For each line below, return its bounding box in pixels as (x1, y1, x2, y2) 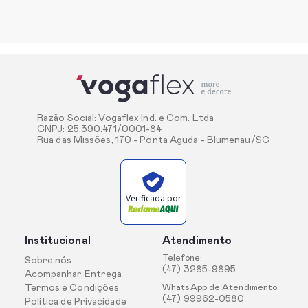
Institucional (24, 235, 91, 247)
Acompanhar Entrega (24, 269, 122, 280)
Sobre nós (24, 256, 72, 266)
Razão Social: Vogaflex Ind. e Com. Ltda (37, 113, 214, 124)
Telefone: (162, 254, 202, 263)
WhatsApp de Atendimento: (162, 283, 280, 293)
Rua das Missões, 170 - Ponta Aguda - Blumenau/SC (37, 135, 269, 146)
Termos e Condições (24, 283, 120, 294)
